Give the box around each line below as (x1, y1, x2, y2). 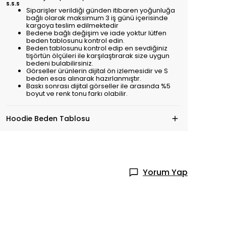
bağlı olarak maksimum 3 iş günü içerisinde (26, 13, 168, 23)
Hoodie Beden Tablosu (6, 113, 90, 124)
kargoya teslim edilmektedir (26, 20, 119, 30)
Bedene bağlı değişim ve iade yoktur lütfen (26, 28, 166, 38)
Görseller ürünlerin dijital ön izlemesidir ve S (26, 66, 168, 76)
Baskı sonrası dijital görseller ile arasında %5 (26, 81, 171, 91)
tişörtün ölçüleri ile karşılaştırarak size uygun (26, 50, 169, 61)
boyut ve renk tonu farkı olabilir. (26, 88, 128, 98)
